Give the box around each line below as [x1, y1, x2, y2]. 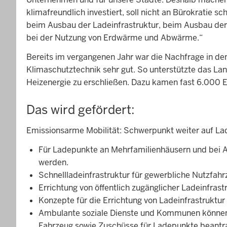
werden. [39, 157, 68, 168]
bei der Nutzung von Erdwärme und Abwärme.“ [26, 32, 203, 44]
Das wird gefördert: [26, 101, 135, 118]
